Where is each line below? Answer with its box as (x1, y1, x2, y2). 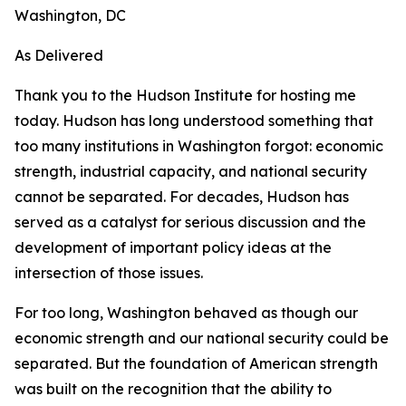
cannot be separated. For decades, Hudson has (14, 188, 349, 206)
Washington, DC (14, 6, 130, 24)
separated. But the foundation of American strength (14, 354, 378, 372)
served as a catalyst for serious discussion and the (14, 213, 366, 231)
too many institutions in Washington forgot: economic (14, 137, 383, 155)
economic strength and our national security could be (14, 329, 389, 347)
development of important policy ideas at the (14, 238, 332, 256)
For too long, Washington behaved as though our (14, 304, 358, 322)
